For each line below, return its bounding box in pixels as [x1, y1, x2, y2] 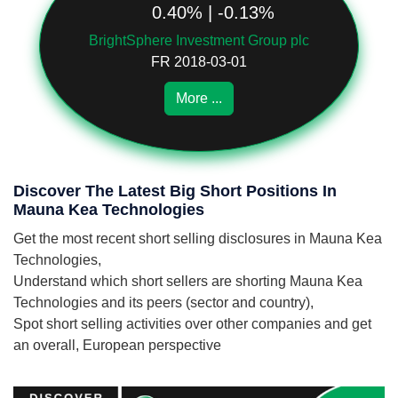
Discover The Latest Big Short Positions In [13, 182, 337, 200]
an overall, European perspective [13, 338, 221, 353]
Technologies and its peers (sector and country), [13, 295, 314, 310]
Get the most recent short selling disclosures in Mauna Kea [13, 231, 382, 246]
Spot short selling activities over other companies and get [13, 316, 371, 331]
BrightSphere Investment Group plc [89, 33, 309, 48]
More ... [176, 91, 222, 106]
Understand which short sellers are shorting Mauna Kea [13, 274, 362, 289]
